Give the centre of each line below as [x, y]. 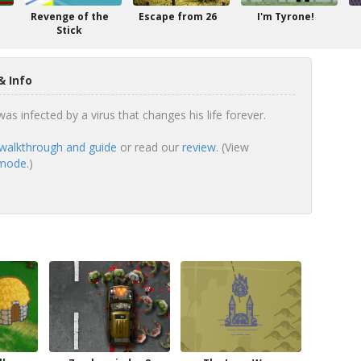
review [199, 147]
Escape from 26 [177, 17]
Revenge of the [69, 17]
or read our [149, 147]
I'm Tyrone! [285, 17]
